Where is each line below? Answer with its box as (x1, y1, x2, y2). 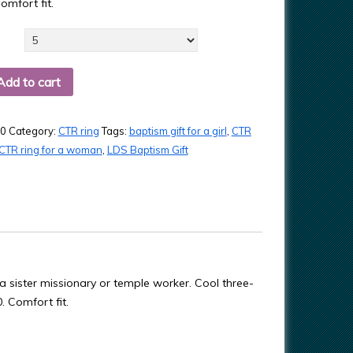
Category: (8, 124, 58, 137)
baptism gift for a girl (128, 124, 227, 137)
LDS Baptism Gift (106, 143, 188, 156)
